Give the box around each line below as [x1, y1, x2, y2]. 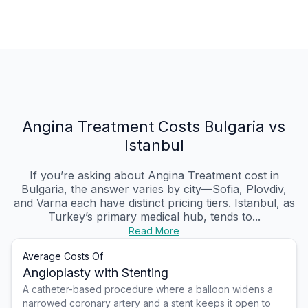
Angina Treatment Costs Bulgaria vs [23, 118, 285, 136]
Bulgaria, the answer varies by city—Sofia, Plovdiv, [21, 182, 287, 197]
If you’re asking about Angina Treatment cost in [29, 168, 279, 183]
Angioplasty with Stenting [23, 265, 168, 280]
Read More [129, 225, 179, 237]
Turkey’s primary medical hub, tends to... [47, 210, 261, 224]
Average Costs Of [23, 250, 103, 263]
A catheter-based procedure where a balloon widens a [23, 283, 273, 296]
